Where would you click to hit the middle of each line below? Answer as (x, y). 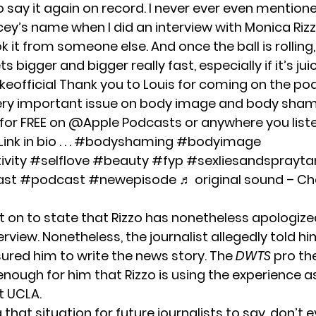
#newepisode (132, 179)
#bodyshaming (124, 141)
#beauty (121, 160)
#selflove (60, 160)
